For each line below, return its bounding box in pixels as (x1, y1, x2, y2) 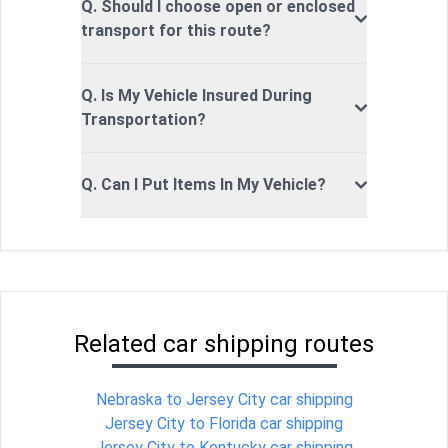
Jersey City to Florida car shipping (105, 413, 343, 433)
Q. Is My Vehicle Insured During (81, 85, 312, 105)
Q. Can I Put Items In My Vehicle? (81, 174, 326, 194)
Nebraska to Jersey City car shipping (95, 389, 353, 409)
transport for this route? (81, 20, 271, 40)
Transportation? (81, 109, 206, 129)
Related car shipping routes (74, 329, 374, 358)
